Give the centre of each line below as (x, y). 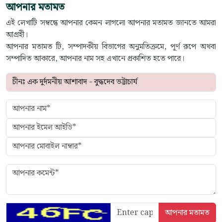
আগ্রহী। (17, 35)
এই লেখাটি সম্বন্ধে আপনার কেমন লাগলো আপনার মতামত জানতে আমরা (111, 23)
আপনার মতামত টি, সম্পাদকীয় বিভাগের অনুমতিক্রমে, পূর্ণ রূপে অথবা (111, 47)
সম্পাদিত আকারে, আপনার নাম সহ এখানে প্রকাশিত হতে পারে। (95, 58)
